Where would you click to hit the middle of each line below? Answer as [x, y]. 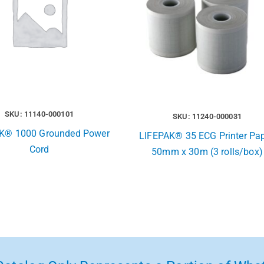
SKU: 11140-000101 [39, 114]
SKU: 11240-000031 [207, 116]
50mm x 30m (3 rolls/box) [207, 151]
